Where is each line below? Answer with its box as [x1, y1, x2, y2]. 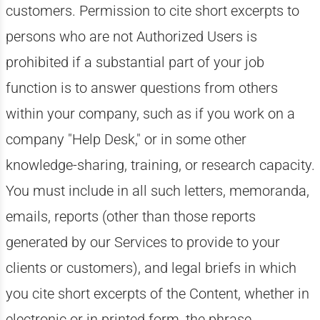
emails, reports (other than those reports [5, 208, 256, 225]
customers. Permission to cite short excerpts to [5, 2, 299, 19]
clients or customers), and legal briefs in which [5, 259, 296, 276]
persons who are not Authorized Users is [5, 28, 257, 45]
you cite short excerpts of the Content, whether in [5, 285, 309, 302]
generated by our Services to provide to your [5, 234, 280, 251]
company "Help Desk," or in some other [5, 131, 246, 148]
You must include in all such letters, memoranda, [5, 182, 309, 199]
